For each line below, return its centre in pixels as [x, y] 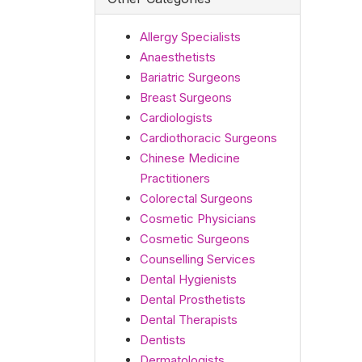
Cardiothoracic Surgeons [208, 138]
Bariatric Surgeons [190, 77]
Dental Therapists [189, 320]
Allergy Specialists [190, 37]
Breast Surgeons [186, 97]
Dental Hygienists [188, 279]
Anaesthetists [178, 57]
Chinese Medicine [190, 158]
